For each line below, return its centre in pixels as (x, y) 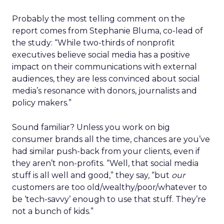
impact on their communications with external (104, 67)
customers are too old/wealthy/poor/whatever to (109, 187)
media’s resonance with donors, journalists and (104, 91)
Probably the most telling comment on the (98, 19)
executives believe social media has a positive (101, 55)
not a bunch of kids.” (53, 211)
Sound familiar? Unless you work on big (91, 127)
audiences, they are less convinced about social (106, 79)
